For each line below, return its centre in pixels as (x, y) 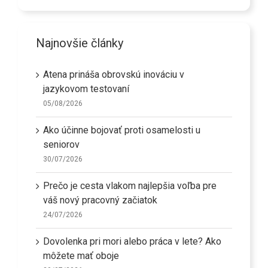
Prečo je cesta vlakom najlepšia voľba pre (130, 186)
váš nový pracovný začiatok (100, 200)
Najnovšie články (80, 43)
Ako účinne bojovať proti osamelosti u (122, 130)
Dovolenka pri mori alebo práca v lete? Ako (132, 242)
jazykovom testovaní (86, 89)
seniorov (61, 145)
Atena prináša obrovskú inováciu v (114, 75)
